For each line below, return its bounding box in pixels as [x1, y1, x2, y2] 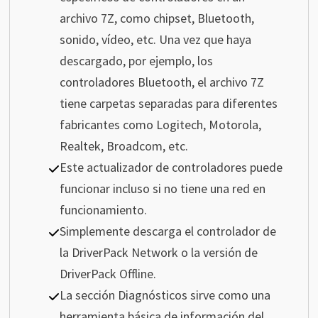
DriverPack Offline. [59, 265, 156, 283]
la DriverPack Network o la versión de [59, 244, 258, 261]
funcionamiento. [59, 202, 147, 219]
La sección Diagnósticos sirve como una [59, 287, 270, 304]
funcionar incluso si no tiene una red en [59, 180, 265, 197]
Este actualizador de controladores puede [59, 159, 283, 176]
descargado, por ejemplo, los [59, 53, 213, 70]
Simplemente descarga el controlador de [59, 223, 276, 240]
